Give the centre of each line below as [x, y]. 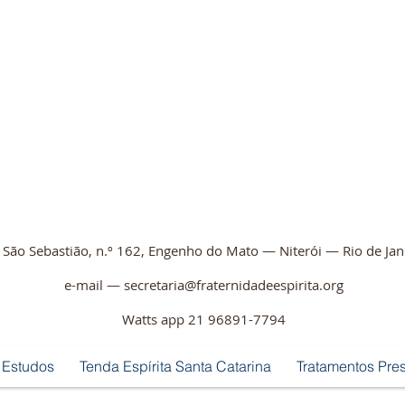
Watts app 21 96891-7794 [202, 319]
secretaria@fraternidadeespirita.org [234, 285]
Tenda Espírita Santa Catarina [175, 366]
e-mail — [94, 285]
